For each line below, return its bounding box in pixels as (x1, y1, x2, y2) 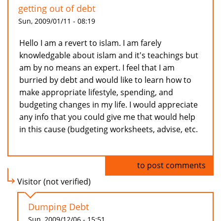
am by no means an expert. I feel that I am (19, 62, 175, 74)
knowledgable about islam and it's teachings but (19, 50, 198, 61)
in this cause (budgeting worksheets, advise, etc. (19, 124, 198, 135)
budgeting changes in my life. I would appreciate (19, 99, 198, 110)
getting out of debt (18, 2, 95, 15)
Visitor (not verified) (17, 176, 91, 187)
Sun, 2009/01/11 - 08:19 (18, 16, 95, 26)
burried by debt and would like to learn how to (19, 74, 191, 86)
